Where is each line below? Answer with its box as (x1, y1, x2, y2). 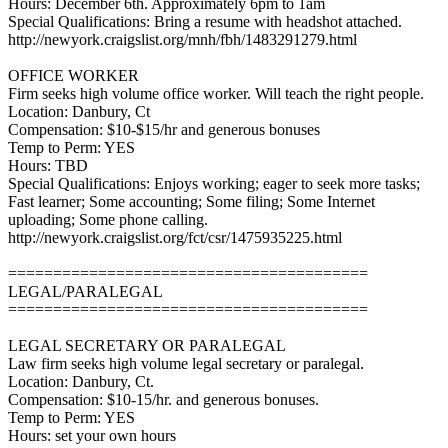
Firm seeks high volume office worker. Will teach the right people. (8, 85, 424, 102)
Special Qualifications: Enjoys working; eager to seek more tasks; (8, 175, 420, 192)
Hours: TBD (8, 157, 88, 174)
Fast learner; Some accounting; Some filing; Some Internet (8, 193, 375, 210)
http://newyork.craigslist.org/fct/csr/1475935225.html (8, 229, 342, 246)
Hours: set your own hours (8, 427, 176, 444)
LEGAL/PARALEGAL (8, 283, 163, 300)
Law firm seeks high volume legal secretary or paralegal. (8, 355, 364, 372)
